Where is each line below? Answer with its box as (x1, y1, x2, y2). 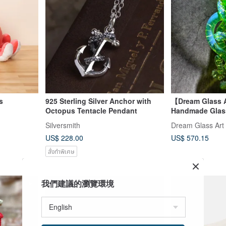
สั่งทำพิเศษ (47, 146, 75, 155)
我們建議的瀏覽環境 (41, 178, 114, 189)
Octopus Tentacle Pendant (45, 105, 137, 116)
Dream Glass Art (171, 120, 224, 130)
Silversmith (45, 120, 80, 130)
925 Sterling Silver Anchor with (45, 96, 151, 106)
